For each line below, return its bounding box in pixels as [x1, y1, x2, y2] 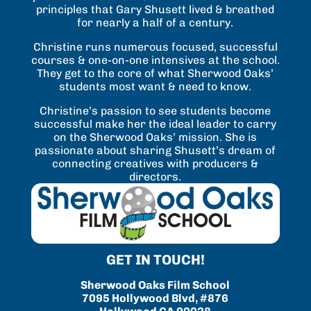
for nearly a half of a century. [77, 15, 234, 29]
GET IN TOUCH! [106, 251, 205, 268]
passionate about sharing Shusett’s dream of [35, 143, 276, 157]
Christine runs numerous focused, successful [33, 40, 278, 53]
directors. [129, 169, 182, 183]
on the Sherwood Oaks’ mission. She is [53, 130, 258, 144]
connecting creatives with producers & [52, 156, 259, 170]
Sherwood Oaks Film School [81, 278, 230, 292]
